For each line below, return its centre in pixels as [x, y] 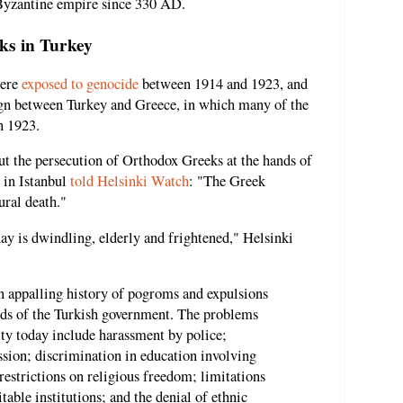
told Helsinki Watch [130, 181]
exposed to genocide [80, 83]
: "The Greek [227, 181]
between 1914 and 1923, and [223, 83]
